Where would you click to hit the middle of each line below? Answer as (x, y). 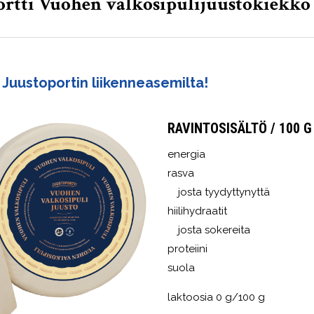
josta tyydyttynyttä (224, 192)
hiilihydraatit (197, 211)
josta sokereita (214, 230)
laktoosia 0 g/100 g (216, 298)
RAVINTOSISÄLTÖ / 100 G (240, 129)
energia (186, 155)
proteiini (187, 249)
